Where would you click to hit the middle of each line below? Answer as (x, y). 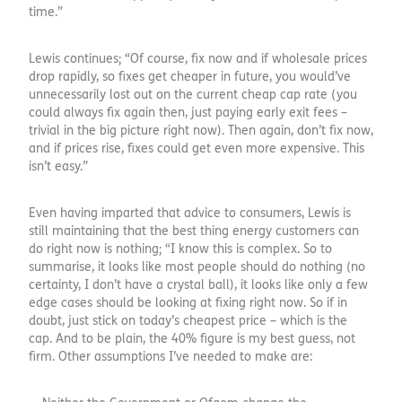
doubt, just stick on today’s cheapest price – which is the (188, 321)
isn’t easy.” (58, 167)
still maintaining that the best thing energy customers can (194, 232)
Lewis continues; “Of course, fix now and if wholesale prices (198, 59)
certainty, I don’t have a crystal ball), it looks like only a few (198, 285)
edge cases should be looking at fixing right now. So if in (188, 303)
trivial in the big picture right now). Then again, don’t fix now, (201, 131)
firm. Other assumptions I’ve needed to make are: (170, 357)
